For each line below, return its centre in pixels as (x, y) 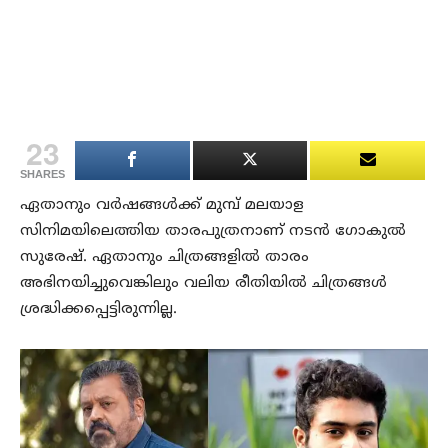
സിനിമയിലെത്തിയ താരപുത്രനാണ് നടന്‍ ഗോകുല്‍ (213, 232)
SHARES (42, 174)
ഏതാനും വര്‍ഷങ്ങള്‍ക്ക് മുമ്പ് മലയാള (162, 206)
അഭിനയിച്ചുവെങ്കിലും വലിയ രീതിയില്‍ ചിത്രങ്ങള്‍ (203, 284)
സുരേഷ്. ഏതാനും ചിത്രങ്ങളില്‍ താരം (164, 258)
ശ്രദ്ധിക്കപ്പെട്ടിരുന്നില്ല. (98, 310)
